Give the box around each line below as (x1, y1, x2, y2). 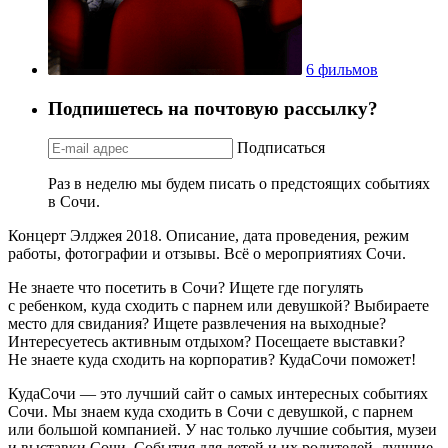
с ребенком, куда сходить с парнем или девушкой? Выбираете (8, 297, 429, 315)
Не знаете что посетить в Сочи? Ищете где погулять (8, 279, 363, 297)
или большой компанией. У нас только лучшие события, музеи (8, 421, 437, 439)
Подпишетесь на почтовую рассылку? (48, 97, 378, 119)
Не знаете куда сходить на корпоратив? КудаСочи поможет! (8, 351, 416, 369)
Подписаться (237, 139, 325, 157)
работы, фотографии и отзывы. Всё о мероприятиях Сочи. (8, 245, 406, 263)
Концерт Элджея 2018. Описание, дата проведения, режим (8, 227, 409, 245)
